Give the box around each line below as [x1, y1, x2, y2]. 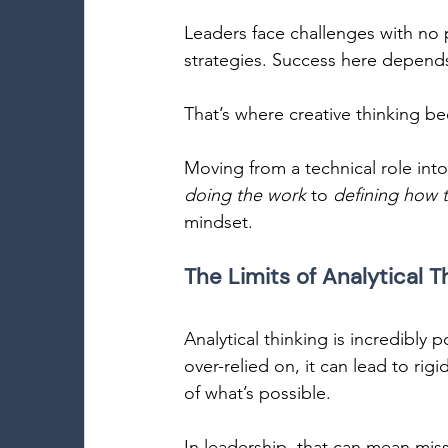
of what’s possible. [184, 382, 336, 404]
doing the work [184, 184, 306, 206]
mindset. [184, 211, 258, 233]
